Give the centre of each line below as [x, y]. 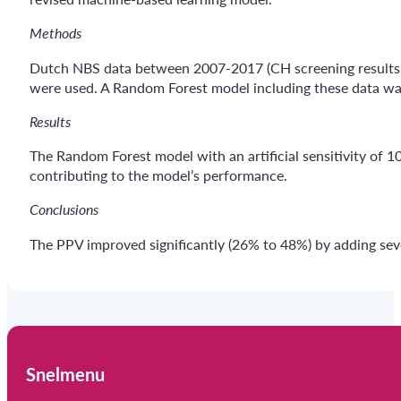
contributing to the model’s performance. [158, 175]
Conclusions [64, 209]
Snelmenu [66, 373]
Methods [55, 33]
